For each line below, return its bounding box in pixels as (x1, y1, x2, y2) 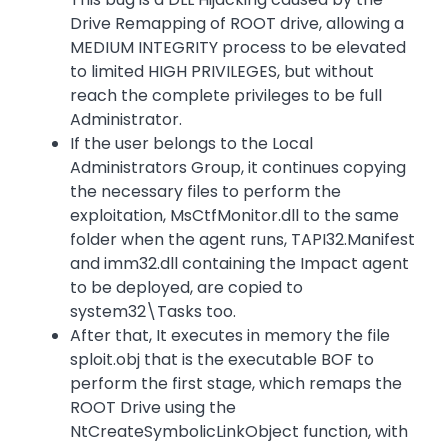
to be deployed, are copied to (70, 276, 303, 300)
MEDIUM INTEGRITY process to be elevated (70, 36, 406, 60)
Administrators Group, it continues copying (70, 156, 406, 180)
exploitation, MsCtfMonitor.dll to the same (70, 204, 399, 228)
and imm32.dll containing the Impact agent (70, 252, 409, 276)
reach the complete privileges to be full (70, 84, 382, 108)
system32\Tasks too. (70, 300, 236, 324)
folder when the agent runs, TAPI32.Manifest (70, 228, 415, 252)
